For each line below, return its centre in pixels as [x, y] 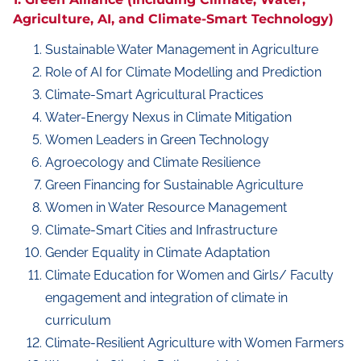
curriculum [78, 320]
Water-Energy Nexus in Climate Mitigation [168, 117]
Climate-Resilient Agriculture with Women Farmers [195, 343]
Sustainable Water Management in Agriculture [182, 50]
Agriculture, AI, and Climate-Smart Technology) [173, 19]
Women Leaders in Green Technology [157, 140]
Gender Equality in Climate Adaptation [158, 253]
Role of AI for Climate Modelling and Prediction [183, 72]
